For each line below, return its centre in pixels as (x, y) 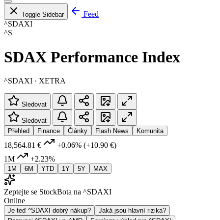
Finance (49, 131)
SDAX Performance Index (92, 57)
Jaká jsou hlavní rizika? (132, 210)
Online (14, 200)
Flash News (112, 131)
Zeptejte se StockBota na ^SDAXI (58, 192)
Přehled (19, 131)
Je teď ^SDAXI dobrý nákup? (49, 210)
